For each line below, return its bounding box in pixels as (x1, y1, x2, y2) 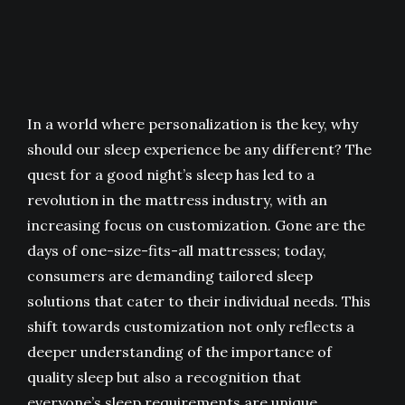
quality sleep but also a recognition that (27, 368, 301, 387)
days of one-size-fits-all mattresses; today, (27, 241, 326, 260)
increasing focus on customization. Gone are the (27, 216, 365, 235)
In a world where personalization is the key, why (27, 115, 358, 134)
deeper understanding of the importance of (27, 343, 332, 362)
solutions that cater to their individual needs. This (27, 292, 371, 311)
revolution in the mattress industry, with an (27, 191, 327, 210)
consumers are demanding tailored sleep (27, 267, 313, 286)
